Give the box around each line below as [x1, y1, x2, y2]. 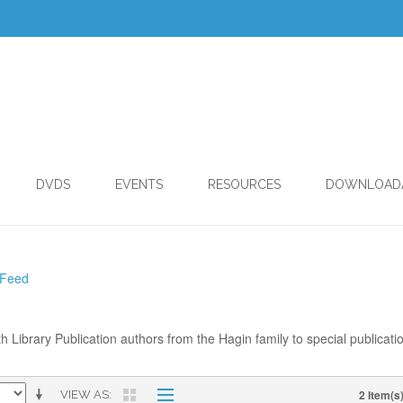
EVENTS [115, 177, 163, 192]
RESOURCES [208, 177, 281, 192]
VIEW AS [60, 388, 109, 401]
